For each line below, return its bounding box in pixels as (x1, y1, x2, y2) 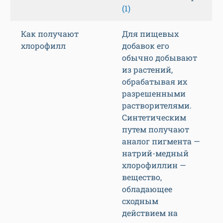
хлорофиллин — (122, 160, 186, 171)
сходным (122, 196, 158, 207)
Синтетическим (122, 112, 186, 123)
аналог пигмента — (122, 136, 200, 147)
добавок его (122, 40, 169, 51)
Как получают (21, 28, 79, 39)
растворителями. (122, 100, 192, 111)
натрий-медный (122, 148, 189, 159)
